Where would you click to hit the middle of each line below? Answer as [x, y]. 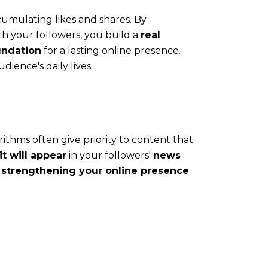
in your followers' [110, 155]
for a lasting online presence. [111, 50]
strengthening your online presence [95, 170]
